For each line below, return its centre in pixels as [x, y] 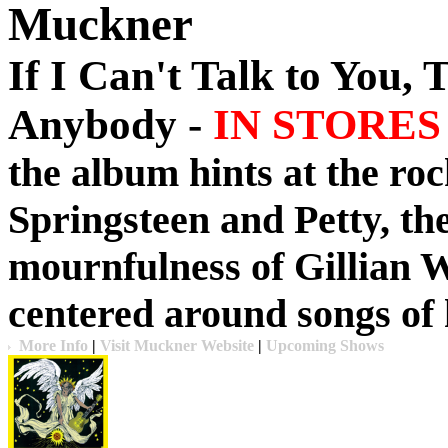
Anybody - [110, 124]
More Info [53, 345]
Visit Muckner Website [177, 345]
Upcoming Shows [325, 345]
